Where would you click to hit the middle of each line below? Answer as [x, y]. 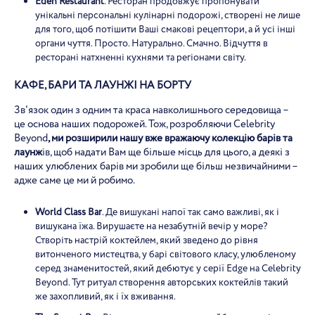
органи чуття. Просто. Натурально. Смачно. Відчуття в [152, 44]
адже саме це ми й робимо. [75, 181]
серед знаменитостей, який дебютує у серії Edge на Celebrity [168, 269]
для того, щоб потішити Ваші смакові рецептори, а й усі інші [165, 30]
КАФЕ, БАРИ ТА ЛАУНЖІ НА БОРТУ [103, 86]
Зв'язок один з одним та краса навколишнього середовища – [151, 110]
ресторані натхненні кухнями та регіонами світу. [141, 58]
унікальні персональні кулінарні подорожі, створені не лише [168, 15]
